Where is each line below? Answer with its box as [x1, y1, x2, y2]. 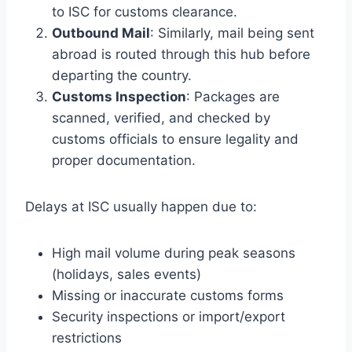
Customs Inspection [52, 89, 186, 105]
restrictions [52, 330, 122, 346]
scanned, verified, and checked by [52, 110, 270, 126]
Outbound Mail [52, 25, 150, 42]
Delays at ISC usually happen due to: [25, 199, 257, 215]
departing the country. [52, 68, 192, 84]
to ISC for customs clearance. [52, 4, 237, 20]
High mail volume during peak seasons [52, 245, 295, 262]
